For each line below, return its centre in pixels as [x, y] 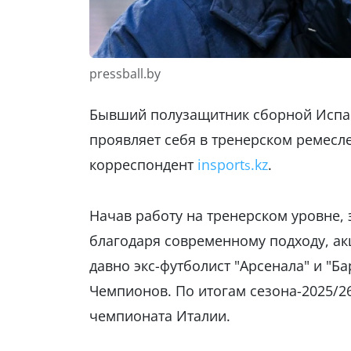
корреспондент [143, 165]
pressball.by [125, 74]
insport [221, 165]
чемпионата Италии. [160, 316]
